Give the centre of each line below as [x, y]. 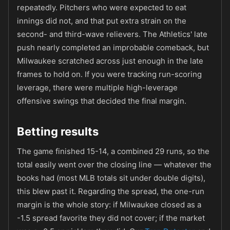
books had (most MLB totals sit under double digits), [111, 178]
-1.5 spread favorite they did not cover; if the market [111, 218]
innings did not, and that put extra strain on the [102, 21]
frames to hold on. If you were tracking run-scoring [109, 74]
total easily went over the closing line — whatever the [114, 165]
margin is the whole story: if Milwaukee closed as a [109, 205]
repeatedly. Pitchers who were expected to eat [102, 7]
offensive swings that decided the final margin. [102, 101]
